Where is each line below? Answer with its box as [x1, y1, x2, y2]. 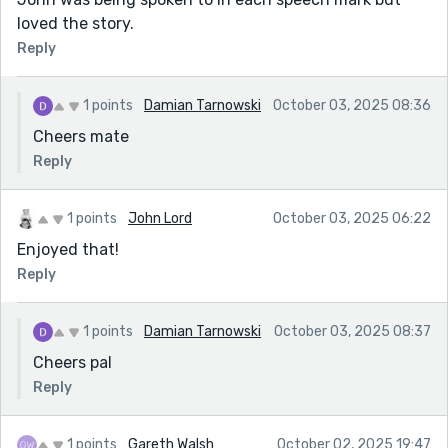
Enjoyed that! [17, 239, 119, 259]
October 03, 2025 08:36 [273, 96, 431, 114]
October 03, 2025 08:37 [274, 322, 431, 340]
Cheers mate [33, 126, 129, 146]
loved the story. [17, 13, 134, 33]
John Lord [128, 209, 192, 227]
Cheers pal [33, 352, 112, 372]
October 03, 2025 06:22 [273, 209, 431, 227]
